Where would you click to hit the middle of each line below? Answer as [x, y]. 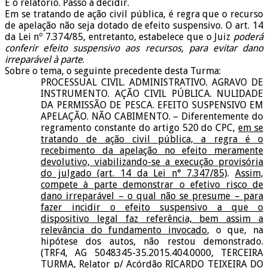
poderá [248, 37]
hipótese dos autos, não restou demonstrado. [152, 242]
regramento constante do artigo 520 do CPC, [140, 128]
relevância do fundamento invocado [124, 230]
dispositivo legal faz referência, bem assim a [152, 219]
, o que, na [235, 230]
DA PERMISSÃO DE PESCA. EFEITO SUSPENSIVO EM [152, 105]
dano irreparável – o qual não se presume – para [152, 196]
